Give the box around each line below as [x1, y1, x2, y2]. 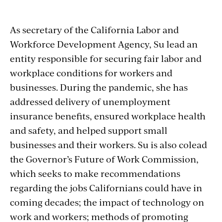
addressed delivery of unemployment [10, 95, 170, 108]
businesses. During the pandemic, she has [10, 81, 188, 93]
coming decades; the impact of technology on [10, 196, 204, 208]
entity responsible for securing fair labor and [10, 52, 202, 64]
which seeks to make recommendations [10, 167, 180, 179]
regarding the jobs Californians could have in [10, 181, 202, 194]
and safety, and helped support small [10, 124, 167, 136]
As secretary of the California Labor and [10, 23, 179, 36]
